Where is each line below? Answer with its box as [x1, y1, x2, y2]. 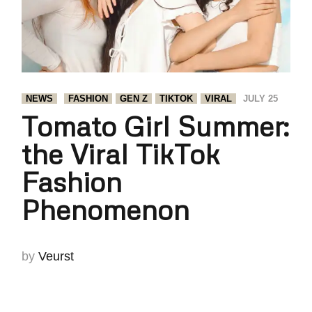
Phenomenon [22, 192, 190, 227]
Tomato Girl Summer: [22, 109, 290, 143]
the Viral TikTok [22, 136, 221, 171]
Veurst [38, 249, 75, 264]
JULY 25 [243, 93, 279, 104]
